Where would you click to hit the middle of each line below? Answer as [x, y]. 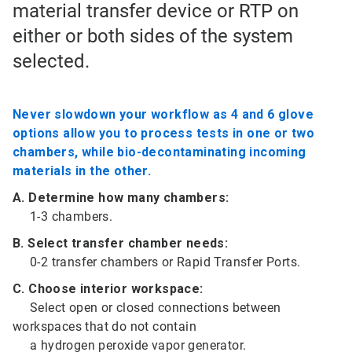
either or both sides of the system [153, 36]
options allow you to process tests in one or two [164, 133]
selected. [51, 61]
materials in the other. [82, 171]
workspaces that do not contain [104, 326]
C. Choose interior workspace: [108, 289]
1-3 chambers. [63, 216]
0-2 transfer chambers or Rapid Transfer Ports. [157, 262]
